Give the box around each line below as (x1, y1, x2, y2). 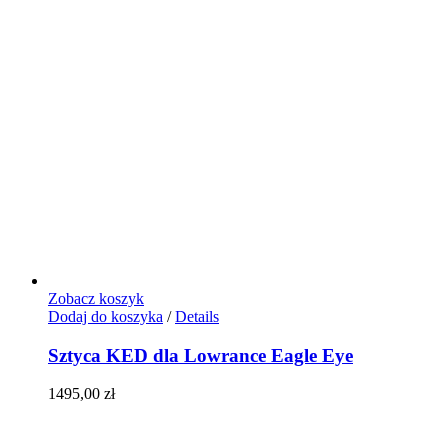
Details (175, 307, 219, 325)
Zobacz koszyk (48, 289, 144, 307)
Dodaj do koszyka (48, 307, 163, 325)
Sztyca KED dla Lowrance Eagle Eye (48, 344, 353, 366)
